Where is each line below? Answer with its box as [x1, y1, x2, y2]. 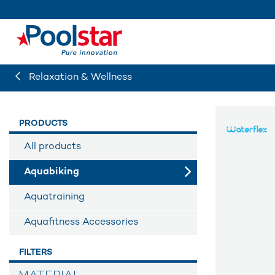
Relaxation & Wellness [26, 72, 132, 83]
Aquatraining [24, 192, 85, 203]
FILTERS [19, 248, 53, 257]
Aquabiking [24, 167, 79, 177]
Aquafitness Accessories [24, 217, 138, 228]
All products [24, 142, 81, 152]
